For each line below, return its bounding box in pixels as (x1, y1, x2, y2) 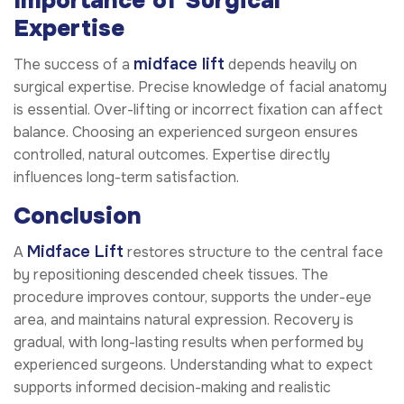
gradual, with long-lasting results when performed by (14, 333, 363, 353)
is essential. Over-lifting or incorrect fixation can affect (14, 99, 382, 119)
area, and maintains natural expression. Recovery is (14, 310, 353, 330)
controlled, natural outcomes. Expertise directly (14, 144, 330, 164)
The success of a (14, 54, 133, 74)
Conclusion (14, 200, 142, 231)
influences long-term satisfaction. (14, 167, 239, 187)
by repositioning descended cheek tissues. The (14, 265, 328, 285)
